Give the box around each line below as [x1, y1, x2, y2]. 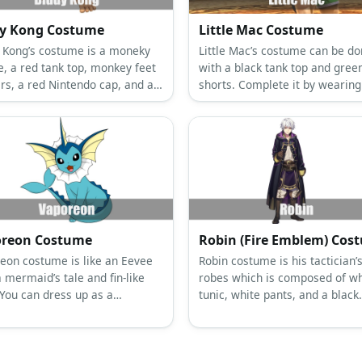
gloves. [199, 110, 236, 126]
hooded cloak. [199, 303, 271, 319]
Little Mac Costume [199, 20, 323, 39]
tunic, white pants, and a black [199, 286, 359, 302]
